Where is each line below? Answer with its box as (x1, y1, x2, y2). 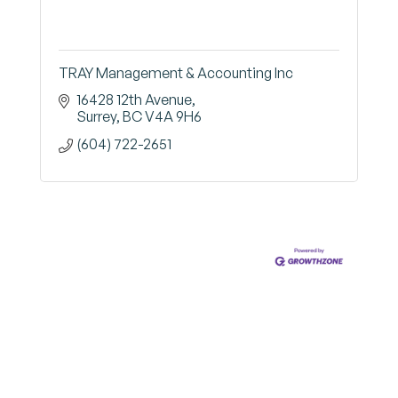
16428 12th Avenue (76, 91, 192, 108)
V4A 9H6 (145, 107, 202, 125)
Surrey (76, 107, 116, 125)
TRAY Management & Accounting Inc (59, 64, 293, 82)
